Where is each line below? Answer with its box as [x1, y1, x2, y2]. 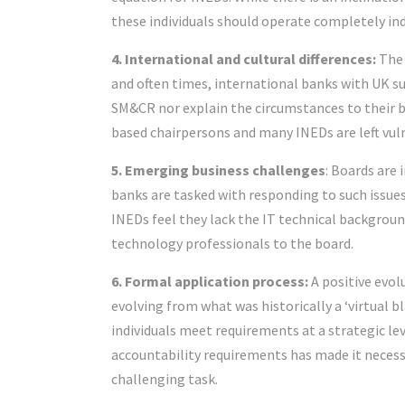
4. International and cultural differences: [111, 50, 379, 69]
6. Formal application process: [111, 272, 308, 291]
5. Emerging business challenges [111, 161, 325, 180]
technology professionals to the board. [111, 234, 353, 253]
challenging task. [111, 370, 218, 389]
